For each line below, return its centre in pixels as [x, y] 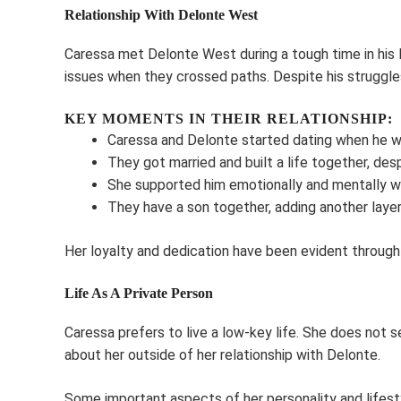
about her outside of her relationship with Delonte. [222, 354]
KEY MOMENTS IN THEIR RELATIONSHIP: [229, 118]
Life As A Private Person [139, 293]
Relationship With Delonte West [161, 14]
